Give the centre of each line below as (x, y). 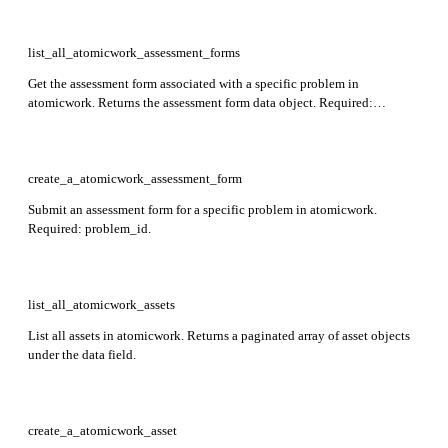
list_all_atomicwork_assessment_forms (134, 52)
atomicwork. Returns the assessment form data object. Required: (200, 102)
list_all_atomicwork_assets (101, 304)
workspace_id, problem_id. (101, 121)
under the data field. (82, 354)
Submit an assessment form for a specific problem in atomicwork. (202, 209)
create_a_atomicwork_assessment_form (135, 178)
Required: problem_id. (89, 228)
